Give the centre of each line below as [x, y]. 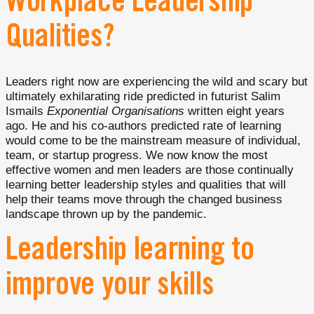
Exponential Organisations [116, 111]
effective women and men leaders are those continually [150, 170]
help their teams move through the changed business [144, 200]
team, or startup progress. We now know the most [137, 156]
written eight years [234, 111]
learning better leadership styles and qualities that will [146, 185]
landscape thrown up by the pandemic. [106, 214]
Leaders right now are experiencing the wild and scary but [157, 82]
